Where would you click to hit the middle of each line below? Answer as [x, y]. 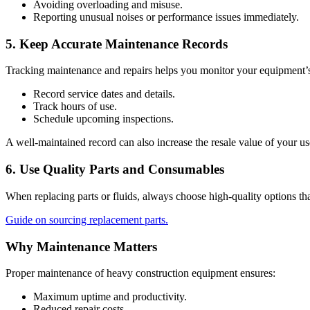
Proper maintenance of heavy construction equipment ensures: [140, 273]
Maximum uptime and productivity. [110, 297]
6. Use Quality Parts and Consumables [115, 170]
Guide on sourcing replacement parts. [87, 219]
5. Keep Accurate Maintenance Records [117, 44]
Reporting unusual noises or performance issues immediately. [166, 17]
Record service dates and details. [104, 94]
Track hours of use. [75, 107]
